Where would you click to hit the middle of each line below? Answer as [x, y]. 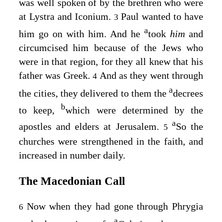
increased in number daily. [72, 155]
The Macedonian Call [72, 181]
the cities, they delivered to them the [94, 93]
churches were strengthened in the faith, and [111, 141]
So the [190, 127]
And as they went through [151, 76]
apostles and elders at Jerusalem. [91, 127]
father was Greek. [56, 76]
